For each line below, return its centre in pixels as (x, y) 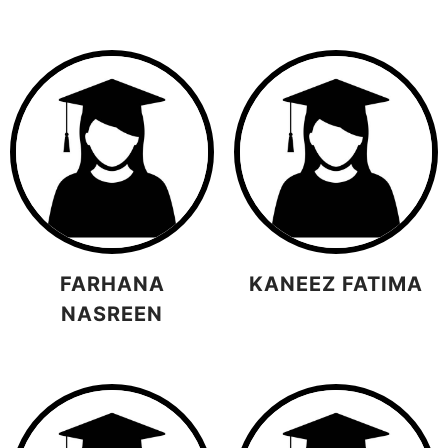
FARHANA (112, 284)
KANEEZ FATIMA (336, 284)
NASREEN (112, 314)
